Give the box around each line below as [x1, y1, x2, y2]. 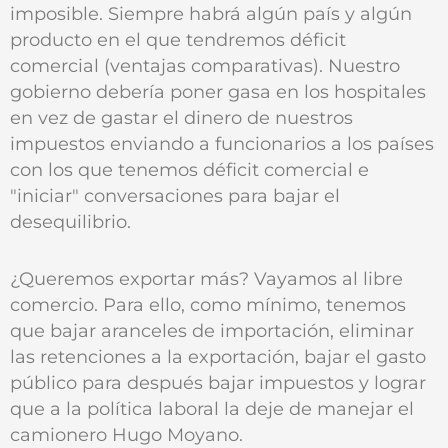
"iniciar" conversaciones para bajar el [10, 185, 340, 207]
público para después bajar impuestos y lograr [10, 371, 426, 393]
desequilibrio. [10, 211, 131, 233]
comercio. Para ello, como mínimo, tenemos [10, 293, 406, 315]
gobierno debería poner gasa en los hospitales [10, 81, 426, 103]
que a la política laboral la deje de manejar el [10, 397, 414, 419]
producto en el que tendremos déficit [10, 29, 346, 51]
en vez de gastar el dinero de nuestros [10, 107, 353, 129]
